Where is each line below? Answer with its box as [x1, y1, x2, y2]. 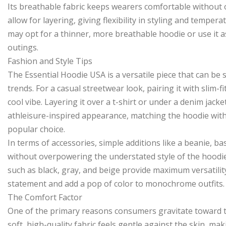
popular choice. [8, 124, 65, 135]
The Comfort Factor [8, 192, 82, 203]
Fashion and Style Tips [8, 55, 92, 67]
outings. [8, 42, 38, 53]
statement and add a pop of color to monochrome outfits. [8, 178, 224, 189]
